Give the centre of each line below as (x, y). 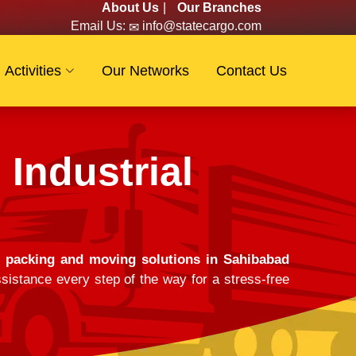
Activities (33, 71)
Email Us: (98, 26)
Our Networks (145, 71)
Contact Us (252, 71)
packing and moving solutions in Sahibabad (147, 259)
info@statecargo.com (200, 26)
